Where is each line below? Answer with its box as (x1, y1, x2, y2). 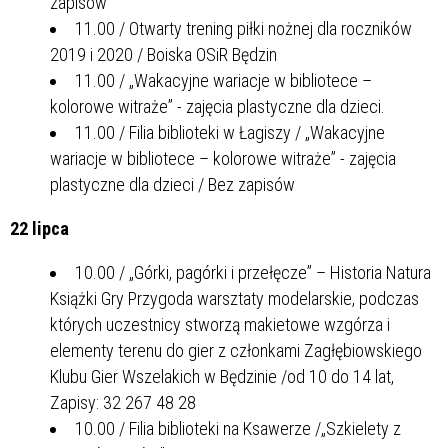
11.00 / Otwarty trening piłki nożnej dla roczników (75, 17, 412, 39)
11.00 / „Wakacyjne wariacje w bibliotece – (75, 69, 372, 91)
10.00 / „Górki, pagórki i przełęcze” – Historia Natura (75, 261, 431, 283)
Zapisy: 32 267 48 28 (50, 391, 196, 413)
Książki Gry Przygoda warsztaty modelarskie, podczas (50, 287, 419, 309)
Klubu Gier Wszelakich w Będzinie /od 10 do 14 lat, (50, 365, 394, 387)
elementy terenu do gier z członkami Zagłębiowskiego (50, 339, 422, 361)
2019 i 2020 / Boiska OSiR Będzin (50, 43, 277, 65)
